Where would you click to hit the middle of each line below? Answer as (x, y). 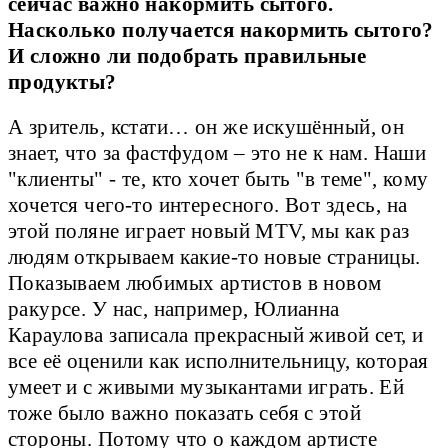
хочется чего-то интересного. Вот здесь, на (208, 205)
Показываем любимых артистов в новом (195, 283)
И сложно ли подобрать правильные (187, 56)
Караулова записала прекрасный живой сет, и (216, 335)
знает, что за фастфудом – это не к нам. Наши (217, 153)
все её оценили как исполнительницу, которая (218, 361)
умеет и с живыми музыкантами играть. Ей (206, 387)
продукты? (62, 82)
